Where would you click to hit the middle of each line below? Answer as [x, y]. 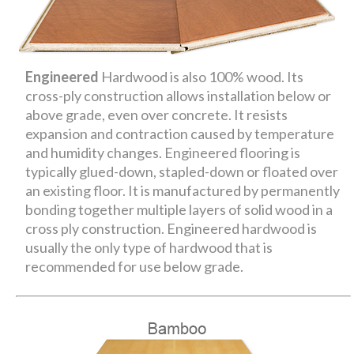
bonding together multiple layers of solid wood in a [179, 209]
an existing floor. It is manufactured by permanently [183, 190]
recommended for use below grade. [135, 266]
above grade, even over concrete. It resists [157, 114]
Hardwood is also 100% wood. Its [203, 76]
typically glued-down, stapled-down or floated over [182, 171]
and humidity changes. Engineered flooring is [163, 152]
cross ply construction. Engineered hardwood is [171, 228]
